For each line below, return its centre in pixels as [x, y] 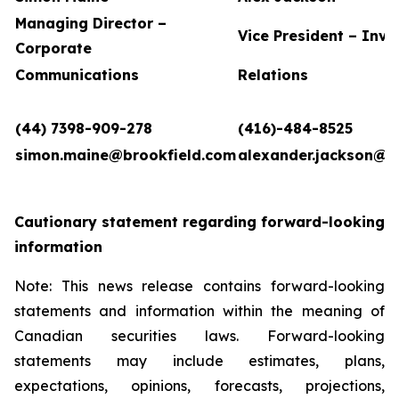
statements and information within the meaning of [199, 311]
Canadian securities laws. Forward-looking [199, 336]
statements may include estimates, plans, [199, 361]
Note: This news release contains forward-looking [199, 286]
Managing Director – [91, 23]
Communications [77, 75]
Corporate [53, 48]
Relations [273, 75]
